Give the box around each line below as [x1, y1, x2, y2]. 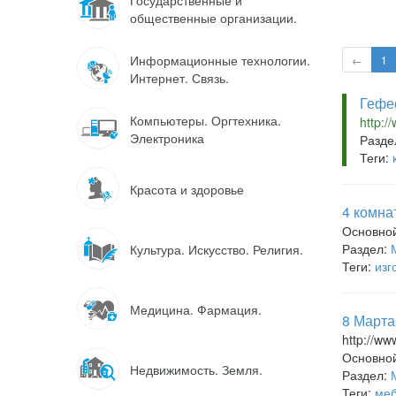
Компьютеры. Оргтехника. [130, 111, 281, 129]
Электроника [130, 129, 204, 147]
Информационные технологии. [130, 51, 310, 69]
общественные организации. [130, 9, 297, 27]
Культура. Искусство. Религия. [130, 240, 303, 258]
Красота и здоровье [130, 180, 244, 198]
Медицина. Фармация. [130, 301, 262, 318]
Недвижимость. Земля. [130, 361, 263, 378]
